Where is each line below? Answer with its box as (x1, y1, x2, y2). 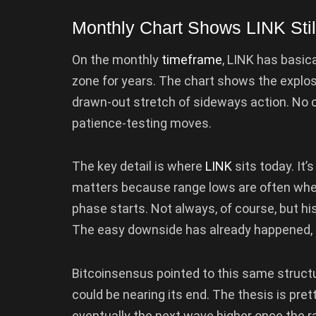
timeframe (162, 51, 222, 67)
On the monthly (72, 51, 162, 67)
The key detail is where (72, 159, 205, 174)
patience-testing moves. (72, 115, 212, 130)
